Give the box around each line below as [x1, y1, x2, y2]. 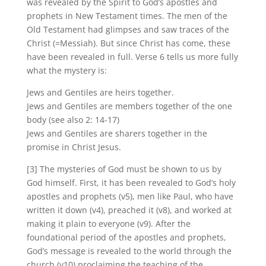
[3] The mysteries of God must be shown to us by [26, 163, 221, 175]
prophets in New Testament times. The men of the [26, 9, 227, 21]
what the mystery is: [26, 64, 107, 76]
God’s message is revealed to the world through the [26, 245, 232, 256]
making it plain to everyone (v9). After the [26, 217, 191, 229]
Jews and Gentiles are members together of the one [26, 100, 232, 112]
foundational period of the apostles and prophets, [26, 231, 226, 243]
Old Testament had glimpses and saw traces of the [26, 23, 229, 35]
